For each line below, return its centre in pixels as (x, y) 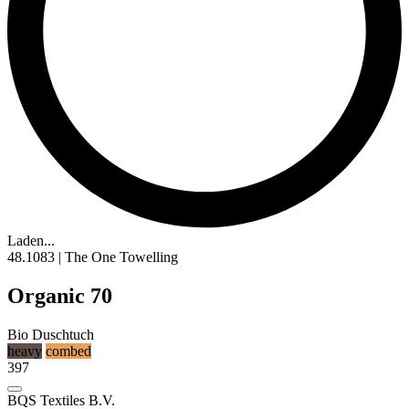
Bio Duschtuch (51, 335)
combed (68, 351)
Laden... (31, 241)
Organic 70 (60, 296)
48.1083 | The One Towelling (93, 257)
